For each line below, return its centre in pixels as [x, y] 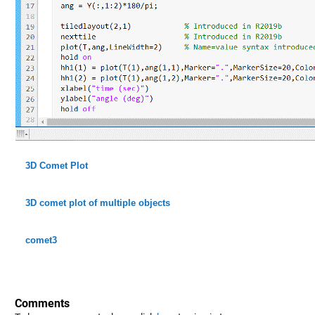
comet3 [41, 240]
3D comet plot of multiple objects [97, 202]
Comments [42, 303]
